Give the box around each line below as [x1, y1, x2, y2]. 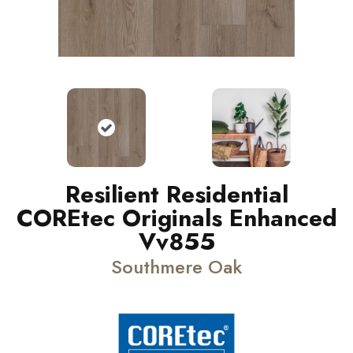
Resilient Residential [65, 177, 288, 211]
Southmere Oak [111, 253, 242, 281]
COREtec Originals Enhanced [16, 201, 337, 235]
